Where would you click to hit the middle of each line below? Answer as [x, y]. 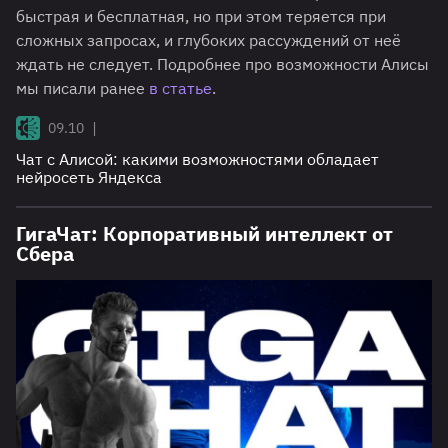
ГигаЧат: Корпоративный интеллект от [204, 234]
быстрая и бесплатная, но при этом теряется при [201, 16]
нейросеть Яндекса [89, 177]
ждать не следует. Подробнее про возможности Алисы [222, 64]
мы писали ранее [82, 88]
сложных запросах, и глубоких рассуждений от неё [208, 40]
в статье [180, 88]
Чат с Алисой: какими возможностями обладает [197, 159]
